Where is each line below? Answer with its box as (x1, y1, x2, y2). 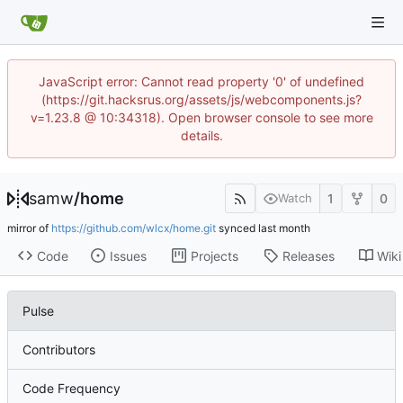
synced (216, 221, 258, 236)
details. (180, 128, 223, 143)
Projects (190, 247, 238, 264)
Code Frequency (22, 381, 121, 397)
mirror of (7, 221, 51, 236)
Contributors (22, 342, 95, 358)
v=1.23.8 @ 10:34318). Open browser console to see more (30, 110, 373, 125)
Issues (109, 247, 147, 264)
